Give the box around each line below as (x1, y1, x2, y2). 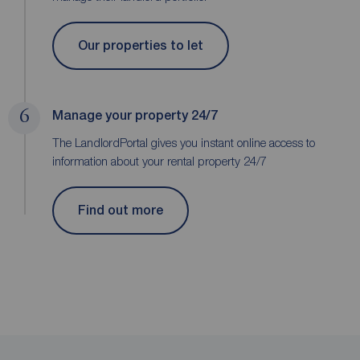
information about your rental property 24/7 (52, 153, 267, 168)
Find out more (78, 202, 163, 219)
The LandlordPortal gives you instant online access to (52, 134, 315, 149)
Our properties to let (78, 38, 203, 54)
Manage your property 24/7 (52, 107, 218, 123)
